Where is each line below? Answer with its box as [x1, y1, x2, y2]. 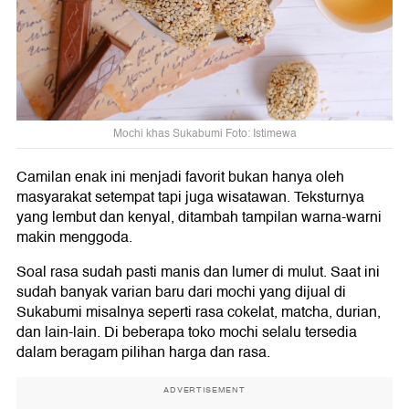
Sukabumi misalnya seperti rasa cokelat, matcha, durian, [16, 299, 381, 324]
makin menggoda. [16, 225, 132, 249]
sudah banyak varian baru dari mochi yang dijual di [16, 279, 346, 304]
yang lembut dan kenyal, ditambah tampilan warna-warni [16, 204, 382, 229]
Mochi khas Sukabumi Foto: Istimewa [112, 124, 297, 142]
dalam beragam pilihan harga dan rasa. [16, 340, 270, 364]
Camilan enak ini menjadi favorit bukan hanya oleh [16, 164, 344, 189]
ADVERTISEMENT [163, 383, 246, 396]
